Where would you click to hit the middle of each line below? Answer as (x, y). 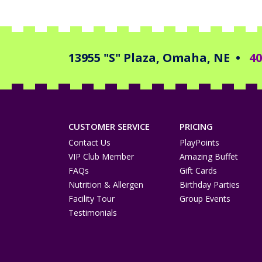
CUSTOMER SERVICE (109, 127)
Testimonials (93, 213)
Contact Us (89, 143)
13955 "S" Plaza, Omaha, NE (149, 58)
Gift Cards (198, 171)
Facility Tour (92, 199)
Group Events (205, 199)
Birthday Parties (210, 185)
